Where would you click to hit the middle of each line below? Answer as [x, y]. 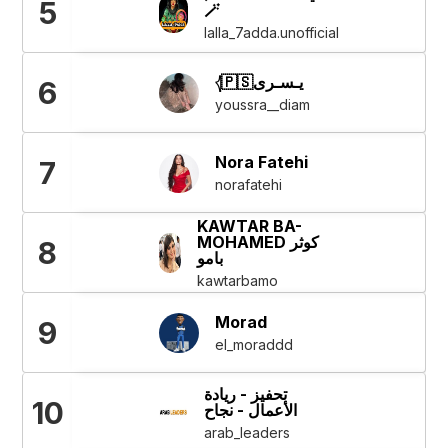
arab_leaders [247, 432]
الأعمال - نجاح [251, 409]
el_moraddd [253, 344]
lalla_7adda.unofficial [271, 32]
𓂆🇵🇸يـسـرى [277, 81]
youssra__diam [262, 104]
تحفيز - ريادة [246, 393]
